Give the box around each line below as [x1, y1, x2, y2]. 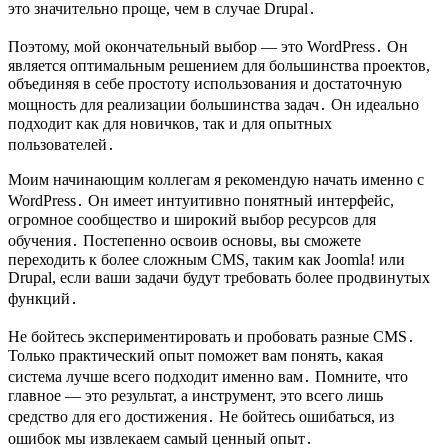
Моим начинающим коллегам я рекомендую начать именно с [8, 170, 424, 188]
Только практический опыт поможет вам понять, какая [8, 346, 383, 364]
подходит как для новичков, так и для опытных [8, 114, 332, 132]
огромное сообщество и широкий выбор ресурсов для [8, 210, 376, 228]
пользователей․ [8, 135, 115, 153]
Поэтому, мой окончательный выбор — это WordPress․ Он [8, 37, 408, 55]
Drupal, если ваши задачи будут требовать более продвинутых [8, 268, 430, 286]
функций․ [8, 289, 78, 307]
